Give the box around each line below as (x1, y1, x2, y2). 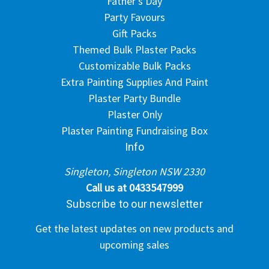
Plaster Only (107, 107, 162, 121)
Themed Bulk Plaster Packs (73, 42, 196, 56)
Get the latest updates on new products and (35, 221, 234, 235)
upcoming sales (100, 237, 169, 252)
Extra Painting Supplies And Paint (61, 74, 208, 89)
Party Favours (104, 10, 165, 24)
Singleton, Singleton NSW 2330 (64, 164, 205, 178)
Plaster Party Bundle (88, 91, 181, 105)
